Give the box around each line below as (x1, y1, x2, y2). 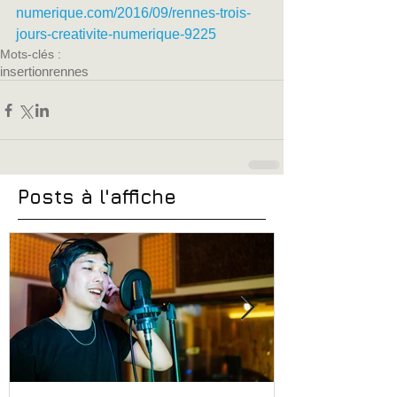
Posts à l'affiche (18, 185, 176, 209)
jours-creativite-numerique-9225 (16, 27, 216, 43)
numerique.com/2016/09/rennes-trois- (16, 5, 251, 21)
